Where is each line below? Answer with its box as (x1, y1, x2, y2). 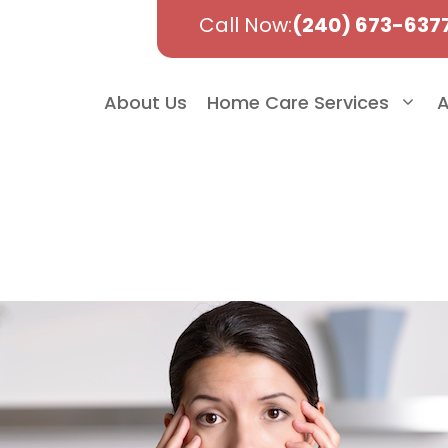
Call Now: (198, 11, 292, 39)
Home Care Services (207, 90, 389, 115)
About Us (104, 90, 187, 115)
